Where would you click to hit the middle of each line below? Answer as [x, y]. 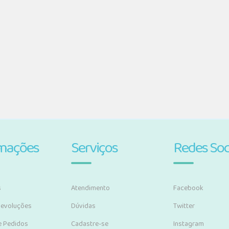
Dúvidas [83, 206]
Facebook [188, 188]
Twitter [184, 206]
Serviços [94, 148]
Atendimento [90, 188]
